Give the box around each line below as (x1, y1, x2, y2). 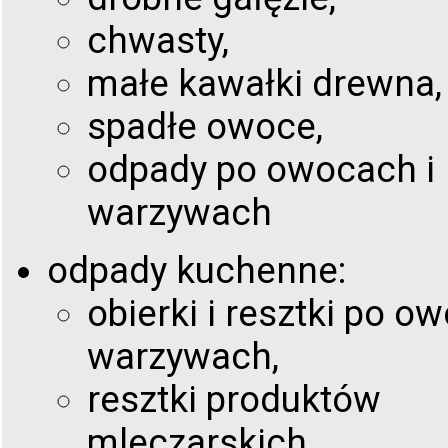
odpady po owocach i (87, 148, 435, 192)
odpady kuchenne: (47, 249, 346, 293)
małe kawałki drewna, (87, 62, 442, 106)
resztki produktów (87, 378, 381, 422)
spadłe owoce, (87, 105, 323, 149)
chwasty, (87, 19, 229, 63)
